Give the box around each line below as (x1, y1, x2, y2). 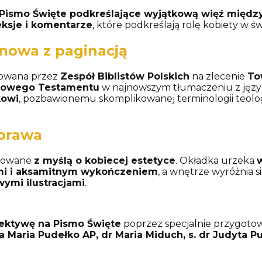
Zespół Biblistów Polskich (60, 70, 189, 82)
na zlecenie (189, 70, 247, 82)
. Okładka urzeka (175, 155, 257, 167)
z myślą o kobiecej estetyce (33, 155, 175, 167)
